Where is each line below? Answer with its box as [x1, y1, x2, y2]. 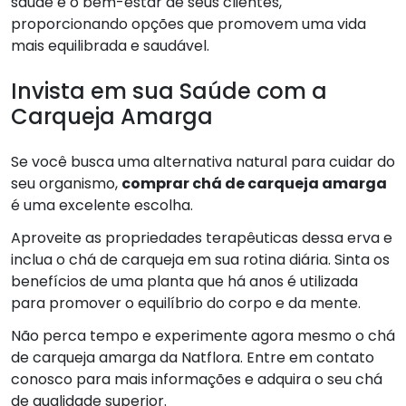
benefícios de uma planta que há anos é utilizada [11, 270, 358, 292]
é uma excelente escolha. [11, 194, 193, 216]
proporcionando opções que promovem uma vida [11, 13, 366, 34]
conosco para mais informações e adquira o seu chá [11, 368, 382, 390]
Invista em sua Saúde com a [11, 75, 327, 106]
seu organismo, [11, 172, 121, 194]
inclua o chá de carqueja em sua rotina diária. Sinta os [11, 248, 390, 270]
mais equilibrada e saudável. [11, 34, 209, 56]
